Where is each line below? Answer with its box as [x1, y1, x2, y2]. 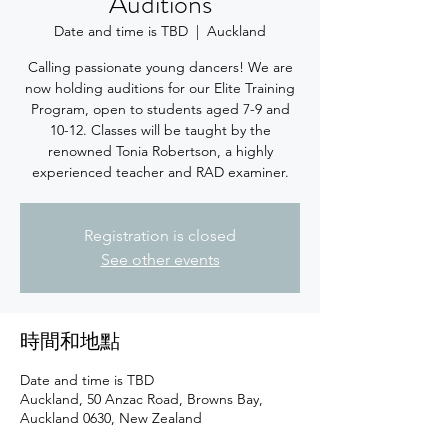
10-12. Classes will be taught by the [49, 120, 271, 139]
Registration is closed [84, 225, 236, 245]
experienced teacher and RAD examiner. [31, 162, 289, 181]
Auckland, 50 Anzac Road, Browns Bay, [20, 389, 263, 408]
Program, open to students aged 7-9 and [30, 99, 290, 118]
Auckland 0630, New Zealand [20, 408, 202, 427]
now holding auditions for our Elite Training [25, 78, 295, 97]
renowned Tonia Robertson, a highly [47, 141, 273, 160]
